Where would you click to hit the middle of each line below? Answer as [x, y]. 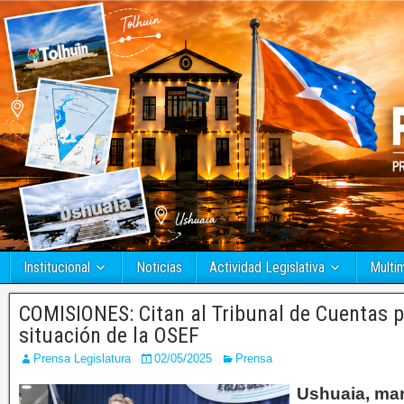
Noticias [159, 268]
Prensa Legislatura [82, 359]
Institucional [57, 268]
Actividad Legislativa [267, 268]
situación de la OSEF [109, 336]
